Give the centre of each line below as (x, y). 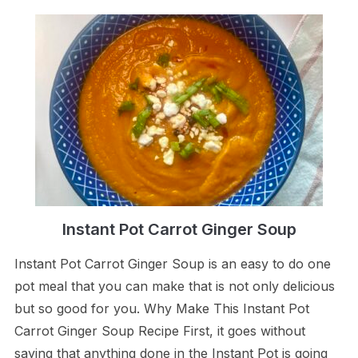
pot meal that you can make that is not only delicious (174, 286)
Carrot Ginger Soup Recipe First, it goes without (159, 330)
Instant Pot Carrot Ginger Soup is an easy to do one (172, 263)
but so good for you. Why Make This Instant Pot (161, 308)
